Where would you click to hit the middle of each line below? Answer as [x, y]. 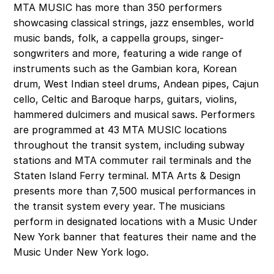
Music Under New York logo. [83, 252]
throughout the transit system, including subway [129, 145]
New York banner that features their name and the [135, 237]
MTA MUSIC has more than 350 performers [118, 7]
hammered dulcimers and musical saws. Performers [135, 114]
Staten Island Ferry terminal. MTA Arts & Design [127, 176]
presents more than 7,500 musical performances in [135, 191]
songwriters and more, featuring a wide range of [128, 53]
